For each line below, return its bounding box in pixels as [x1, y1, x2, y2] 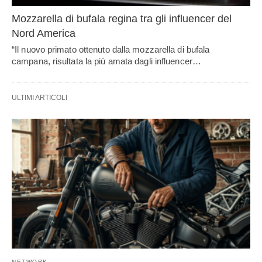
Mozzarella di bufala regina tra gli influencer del [12, 13, 232, 25]
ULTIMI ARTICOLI [12, 94, 67, 102]
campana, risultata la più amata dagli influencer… [12, 56, 201, 67]
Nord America [12, 27, 75, 40]
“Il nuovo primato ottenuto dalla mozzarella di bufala [12, 44, 210, 55]
